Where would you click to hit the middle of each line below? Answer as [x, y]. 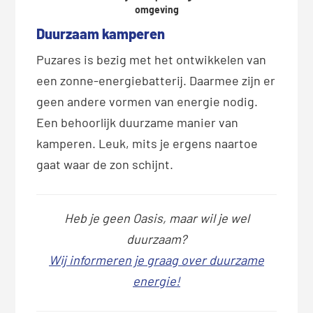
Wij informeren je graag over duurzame [156, 260]
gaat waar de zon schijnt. [105, 165]
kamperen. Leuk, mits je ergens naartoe [147, 144]
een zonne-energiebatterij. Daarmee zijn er [156, 81]
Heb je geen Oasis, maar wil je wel [156, 218]
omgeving [156, 10]
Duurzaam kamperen [101, 34]
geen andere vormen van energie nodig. [147, 102]
